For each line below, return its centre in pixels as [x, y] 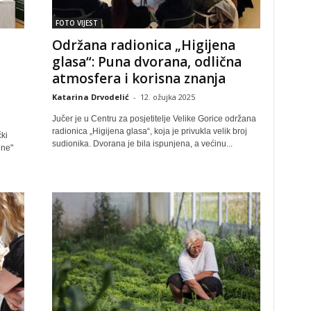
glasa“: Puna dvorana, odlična [146, 62]
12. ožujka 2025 [167, 97]
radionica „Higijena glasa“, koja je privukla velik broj [149, 131]
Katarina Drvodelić [90, 97]
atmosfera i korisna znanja [138, 78]
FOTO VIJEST [76, 23]
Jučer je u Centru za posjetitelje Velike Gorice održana [154, 119]
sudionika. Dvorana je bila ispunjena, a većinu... [142, 144]
